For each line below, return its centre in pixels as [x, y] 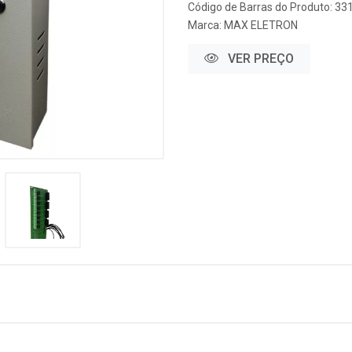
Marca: [206, 25]
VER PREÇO [259, 59]
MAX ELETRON [261, 25]
